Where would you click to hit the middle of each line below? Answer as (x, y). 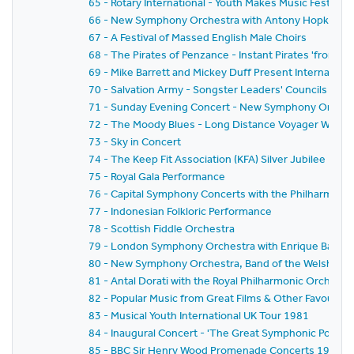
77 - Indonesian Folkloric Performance (180, 211)
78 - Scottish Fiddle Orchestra (162, 228)
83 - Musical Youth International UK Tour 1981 (199, 315)
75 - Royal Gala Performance (157, 176)
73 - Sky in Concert (135, 141)
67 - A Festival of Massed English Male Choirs (198, 37)
